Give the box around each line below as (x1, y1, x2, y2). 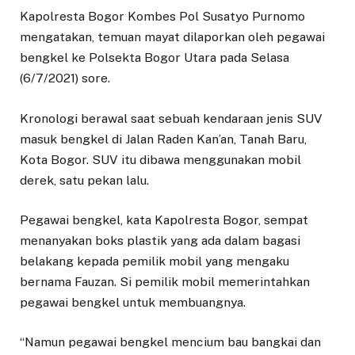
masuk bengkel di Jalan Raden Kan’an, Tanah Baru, (20, 131, 307, 147)
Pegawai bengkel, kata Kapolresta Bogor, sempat (20, 212, 308, 227)
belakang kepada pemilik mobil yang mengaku (20, 253, 289, 269)
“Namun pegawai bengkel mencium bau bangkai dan (20, 334, 321, 349)
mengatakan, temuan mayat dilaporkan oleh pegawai (20, 29, 325, 45)
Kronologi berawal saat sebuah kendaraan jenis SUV (20, 110, 323, 126)
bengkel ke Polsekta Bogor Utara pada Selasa (20, 50, 289, 66)
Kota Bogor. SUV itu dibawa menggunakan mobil (20, 151, 301, 167)
